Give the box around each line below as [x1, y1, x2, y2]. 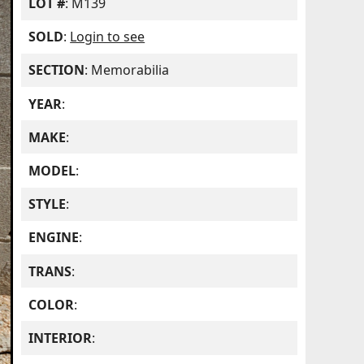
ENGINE [28, 228, 80, 247]
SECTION [28, 61, 85, 80]
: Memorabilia [84, 61, 170, 80]
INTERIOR [28, 328, 93, 347]
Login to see [70, 28, 145, 46]
